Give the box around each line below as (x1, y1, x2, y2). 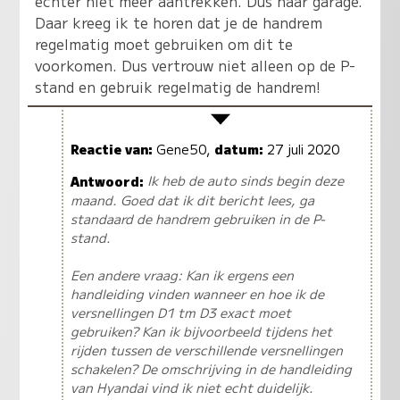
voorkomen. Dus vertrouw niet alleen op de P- (35, 54, 356, 77)
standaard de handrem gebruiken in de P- (70, 208, 325, 228)
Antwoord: (70, 171, 144, 190)
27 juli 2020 (262, 139, 339, 159)
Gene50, (152, 139, 214, 159)
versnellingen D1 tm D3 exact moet (70, 302, 291, 321)
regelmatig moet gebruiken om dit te (35, 33, 294, 55)
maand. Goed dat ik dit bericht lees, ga (70, 189, 314, 209)
